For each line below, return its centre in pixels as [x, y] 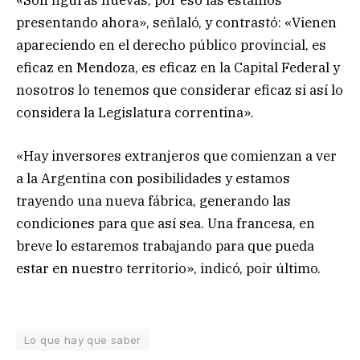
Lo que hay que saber [83, 340]
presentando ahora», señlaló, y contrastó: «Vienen [176, 22]
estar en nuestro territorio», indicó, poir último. [168, 268]
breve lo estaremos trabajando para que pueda [165, 245]
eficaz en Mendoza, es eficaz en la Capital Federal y [178, 67]
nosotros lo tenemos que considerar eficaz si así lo [180, 90]
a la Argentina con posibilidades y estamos [153, 178]
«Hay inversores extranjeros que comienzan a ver [176, 155]
